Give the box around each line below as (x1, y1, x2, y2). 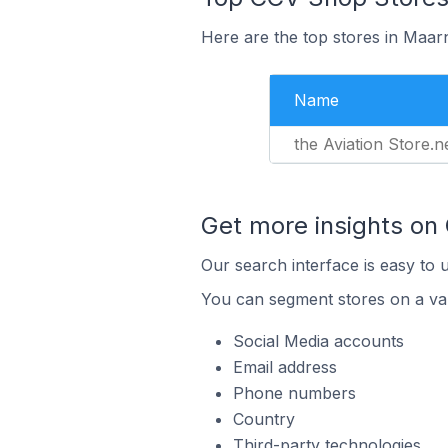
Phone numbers (232, 383, 356, 403)
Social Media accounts (232, 331, 404, 351)
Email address (232, 357, 337, 377)
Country (232, 409, 295, 429)
